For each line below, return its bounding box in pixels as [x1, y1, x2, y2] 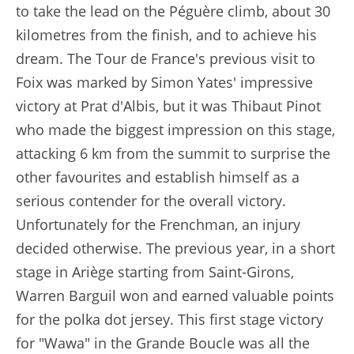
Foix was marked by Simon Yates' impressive [16, 72, 313, 92]
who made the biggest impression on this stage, [16, 119, 335, 139]
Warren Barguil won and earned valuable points [16, 285, 334, 305]
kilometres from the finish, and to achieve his [16, 24, 317, 44]
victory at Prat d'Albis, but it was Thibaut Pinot [16, 96, 321, 115]
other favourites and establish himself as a [16, 167, 299, 186]
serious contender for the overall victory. [16, 190, 286, 210]
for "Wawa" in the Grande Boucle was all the [16, 333, 310, 352]
